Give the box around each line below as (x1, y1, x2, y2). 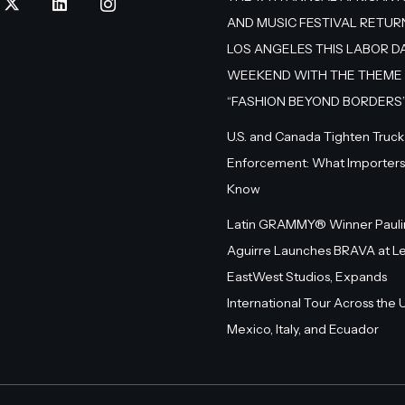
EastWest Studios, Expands (227, 268, 387, 285)
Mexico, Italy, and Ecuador (227, 321, 379, 337)
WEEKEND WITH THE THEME (227, 67, 402, 83)
